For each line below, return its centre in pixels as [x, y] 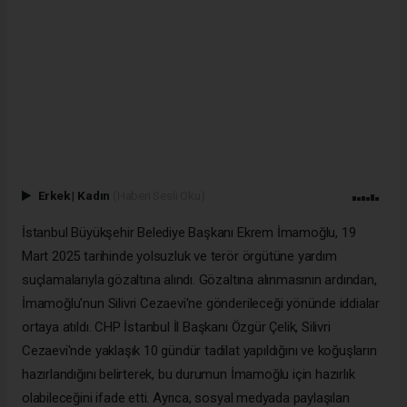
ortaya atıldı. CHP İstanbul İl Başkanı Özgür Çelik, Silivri [176, 327]
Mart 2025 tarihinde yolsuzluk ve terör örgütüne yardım [179, 256]
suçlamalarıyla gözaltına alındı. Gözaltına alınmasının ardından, [199, 279]
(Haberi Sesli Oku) [159, 195]
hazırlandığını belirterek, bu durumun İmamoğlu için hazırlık [189, 374]
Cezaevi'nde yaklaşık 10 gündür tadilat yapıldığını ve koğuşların [199, 350]
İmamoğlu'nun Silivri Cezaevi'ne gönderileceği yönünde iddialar [201, 303]
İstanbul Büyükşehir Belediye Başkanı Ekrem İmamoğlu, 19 [189, 232]
